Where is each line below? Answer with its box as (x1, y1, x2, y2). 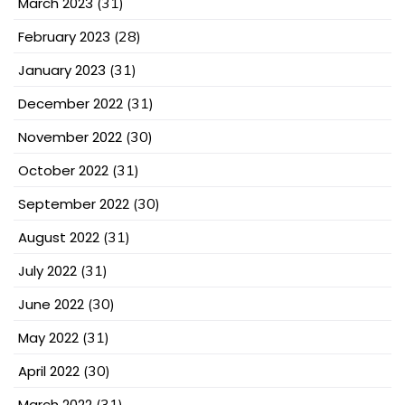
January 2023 (18, 61, 106, 80)
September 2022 (18, 194, 129, 214)
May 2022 (18, 328, 79, 348)
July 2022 (18, 261, 77, 281)
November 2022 (18, 127, 122, 147)
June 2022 (18, 295, 84, 315)
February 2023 (18, 27, 110, 47)
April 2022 (18, 362, 80, 381)
